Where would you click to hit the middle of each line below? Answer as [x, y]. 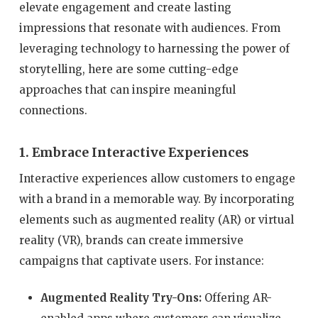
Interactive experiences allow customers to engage [157, 179]
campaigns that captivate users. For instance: [141, 261]
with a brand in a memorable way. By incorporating [157, 199]
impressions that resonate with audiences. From [149, 28]
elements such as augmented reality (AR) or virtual [156, 220]
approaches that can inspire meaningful [127, 89]
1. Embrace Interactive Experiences [133, 153]
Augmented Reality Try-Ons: [121, 297]
